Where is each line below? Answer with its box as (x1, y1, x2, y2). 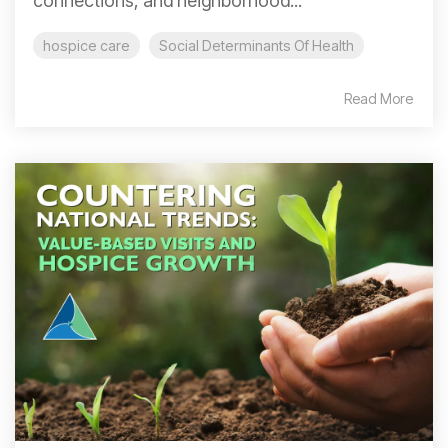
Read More (344, 90, 413, 108)
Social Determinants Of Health (159, 37, 354, 55)
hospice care (43, 37, 130, 55)
